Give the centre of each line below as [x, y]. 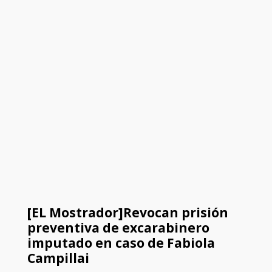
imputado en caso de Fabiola [121, 243]
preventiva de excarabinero [118, 228]
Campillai [58, 258]
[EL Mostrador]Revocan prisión [127, 213]
